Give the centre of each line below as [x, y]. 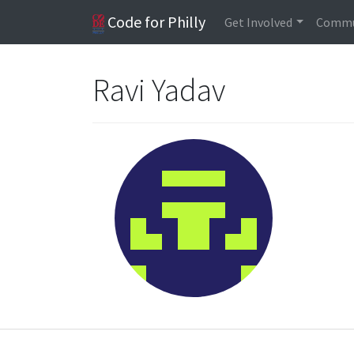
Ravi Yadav [160, 90]
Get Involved [259, 22]
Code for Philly [155, 22]
